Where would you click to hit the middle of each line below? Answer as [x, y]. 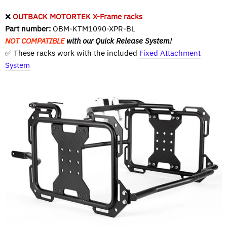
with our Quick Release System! [118, 41]
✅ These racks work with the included [72, 53]
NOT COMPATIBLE [35, 41]
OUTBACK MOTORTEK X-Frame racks [78, 16]
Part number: [28, 28]
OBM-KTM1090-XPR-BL [93, 28]
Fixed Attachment [170, 53]
